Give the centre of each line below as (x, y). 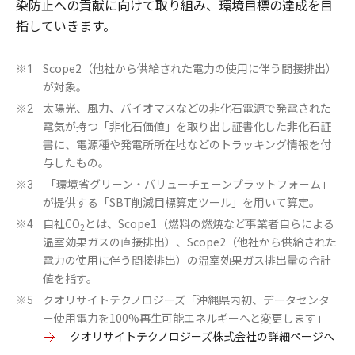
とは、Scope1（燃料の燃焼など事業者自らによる (210, 224)
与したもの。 (76, 163)
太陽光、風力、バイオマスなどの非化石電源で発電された (187, 108)
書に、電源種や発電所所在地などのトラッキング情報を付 (187, 145)
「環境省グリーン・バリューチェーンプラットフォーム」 (187, 184)
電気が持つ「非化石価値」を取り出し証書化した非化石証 (187, 126)
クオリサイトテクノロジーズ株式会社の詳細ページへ (202, 336)
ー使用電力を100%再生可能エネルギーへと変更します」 (185, 318)
